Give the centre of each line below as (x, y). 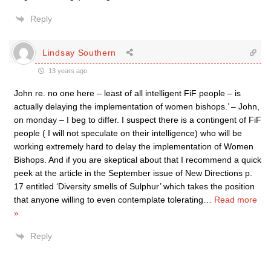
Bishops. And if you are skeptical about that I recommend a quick (138, 160)
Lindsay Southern (80, 52)
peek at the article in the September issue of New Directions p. (133, 173)
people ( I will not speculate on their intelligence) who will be (128, 133)
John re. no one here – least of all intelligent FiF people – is (127, 93)
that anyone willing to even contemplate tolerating (109, 200)
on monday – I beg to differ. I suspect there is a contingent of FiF (138, 120)
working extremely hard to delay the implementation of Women (134, 146)
